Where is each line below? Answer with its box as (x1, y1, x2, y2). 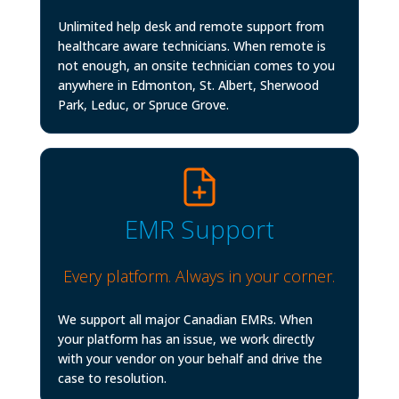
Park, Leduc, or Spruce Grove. (57, 96, 229, 114)
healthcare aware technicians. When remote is (57, 37, 326, 55)
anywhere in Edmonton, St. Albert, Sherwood (57, 77, 319, 94)
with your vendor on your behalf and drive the (57, 349, 322, 367)
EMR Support (124, 211, 274, 246)
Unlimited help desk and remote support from (57, 18, 324, 36)
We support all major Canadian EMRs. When (57, 310, 313, 328)
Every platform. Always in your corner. (63, 265, 336, 287)
